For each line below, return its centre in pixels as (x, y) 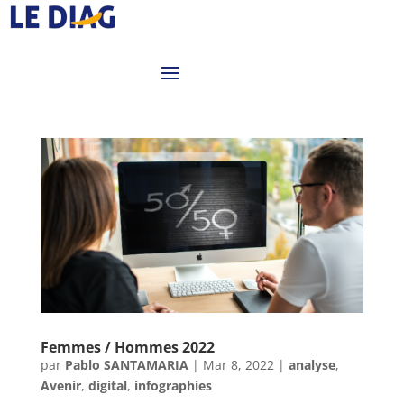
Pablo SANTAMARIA (126, 365)
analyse (312, 365)
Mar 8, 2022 (238, 365)
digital (107, 386)
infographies (173, 386)
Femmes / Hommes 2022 (127, 348)
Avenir (60, 386)
